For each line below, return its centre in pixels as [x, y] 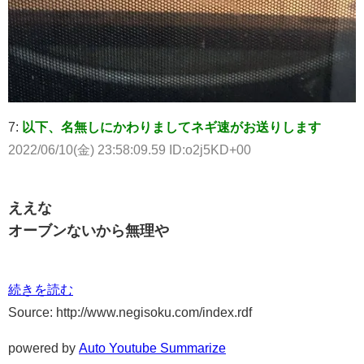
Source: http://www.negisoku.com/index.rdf [130, 312]
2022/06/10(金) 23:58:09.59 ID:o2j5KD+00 [130, 149]
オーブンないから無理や [89, 230]
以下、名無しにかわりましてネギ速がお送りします [171, 126]
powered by [43, 347]
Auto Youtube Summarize [152, 347]
